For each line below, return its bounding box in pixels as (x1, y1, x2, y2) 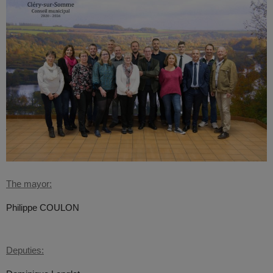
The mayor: (6, 178, 52, 189)
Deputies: (6, 244, 44, 255)
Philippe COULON (6, 202, 79, 213)
